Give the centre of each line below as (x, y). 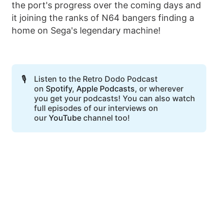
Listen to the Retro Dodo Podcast (96, 79)
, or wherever (159, 89)
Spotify (59, 89)
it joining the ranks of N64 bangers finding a (103, 18)
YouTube (65, 118)
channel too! (106, 118)
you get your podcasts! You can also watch (114, 99)
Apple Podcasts (105, 89)
